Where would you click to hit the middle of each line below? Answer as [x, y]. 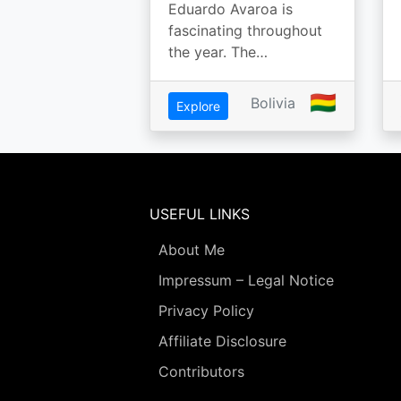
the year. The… [218, 52]
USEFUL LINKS [200, 214]
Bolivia [273, 103]
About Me [192, 250]
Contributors [201, 371]
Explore [198, 106]
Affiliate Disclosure [222, 341]
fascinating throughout [245, 30]
